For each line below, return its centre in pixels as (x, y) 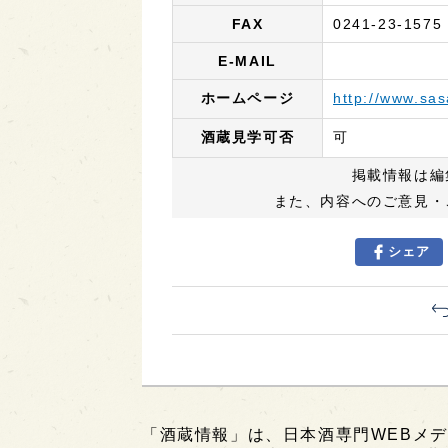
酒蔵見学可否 (247, 137)
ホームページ (247, 98)
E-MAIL (247, 61)
